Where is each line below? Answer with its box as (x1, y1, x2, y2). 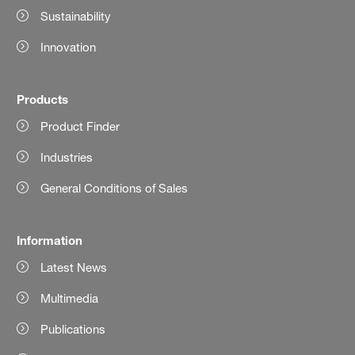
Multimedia (40, 291, 99, 307)
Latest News (40, 260, 108, 276)
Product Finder (40, 119, 120, 135)
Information (17, 233, 83, 248)
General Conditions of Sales (40, 181, 189, 197)
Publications (40, 322, 106, 338)
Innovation (40, 40, 97, 55)
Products (17, 92, 69, 107)
